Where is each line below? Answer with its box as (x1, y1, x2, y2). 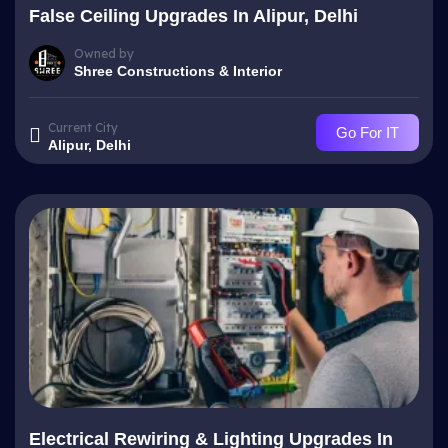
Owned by (74, 45, 134, 61)
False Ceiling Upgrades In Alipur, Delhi (29, 6, 358, 26)
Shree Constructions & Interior (74, 62, 282, 79)
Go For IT (336, 124, 399, 141)
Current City (48, 119, 118, 135)
